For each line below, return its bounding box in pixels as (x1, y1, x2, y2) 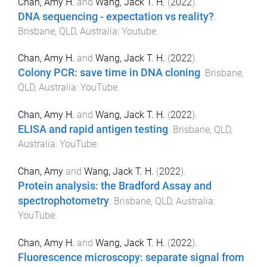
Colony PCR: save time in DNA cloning (18, 67, 200, 79)
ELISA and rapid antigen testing (18, 123, 168, 136)
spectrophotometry (18, 194, 109, 207)
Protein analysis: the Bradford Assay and (18, 179, 212, 192)
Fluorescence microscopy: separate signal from (18, 251, 244, 263)
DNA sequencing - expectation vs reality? (18, 10, 214, 23)
